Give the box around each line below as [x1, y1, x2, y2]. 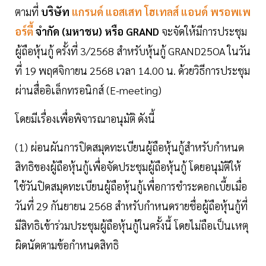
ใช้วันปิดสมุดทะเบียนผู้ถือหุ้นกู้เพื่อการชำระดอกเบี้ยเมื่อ [15, 179, 247, 194]
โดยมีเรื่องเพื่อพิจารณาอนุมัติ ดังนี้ [15, 112, 155, 126]
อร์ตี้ [15, 24, 36, 39]
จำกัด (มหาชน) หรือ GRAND [36, 24, 159, 39]
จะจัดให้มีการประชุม [159, 24, 247, 39]
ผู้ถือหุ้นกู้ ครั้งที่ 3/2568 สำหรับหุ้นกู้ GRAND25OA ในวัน [15, 44, 251, 58]
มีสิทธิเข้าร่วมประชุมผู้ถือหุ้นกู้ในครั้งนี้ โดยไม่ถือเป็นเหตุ [15, 218, 248, 233]
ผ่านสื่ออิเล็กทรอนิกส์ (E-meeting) [15, 83, 161, 97]
